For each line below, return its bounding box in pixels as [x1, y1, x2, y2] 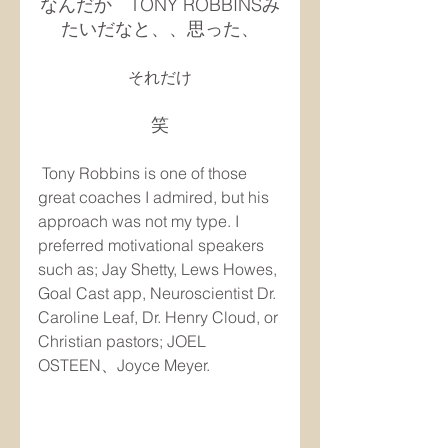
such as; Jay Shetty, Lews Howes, [38, 259, 281, 279]
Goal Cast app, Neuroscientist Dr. [38, 283, 280, 303]
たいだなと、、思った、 [61, 17, 259, 40]
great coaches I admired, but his [38, 187, 273, 207]
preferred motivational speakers [38, 235, 268, 255]
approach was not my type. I [38, 211, 243, 231]
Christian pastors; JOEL [38, 331, 210, 351]
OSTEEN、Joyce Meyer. [38, 355, 210, 375]
